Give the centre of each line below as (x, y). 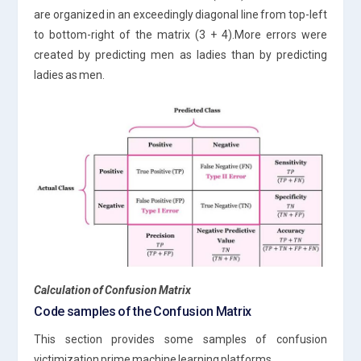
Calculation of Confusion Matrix (113, 290)
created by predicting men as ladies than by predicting (180, 54)
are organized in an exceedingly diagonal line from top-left (180, 14)
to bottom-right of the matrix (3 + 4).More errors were (180, 34)
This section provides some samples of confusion (180, 339)
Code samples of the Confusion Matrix (143, 311)
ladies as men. (70, 75)
